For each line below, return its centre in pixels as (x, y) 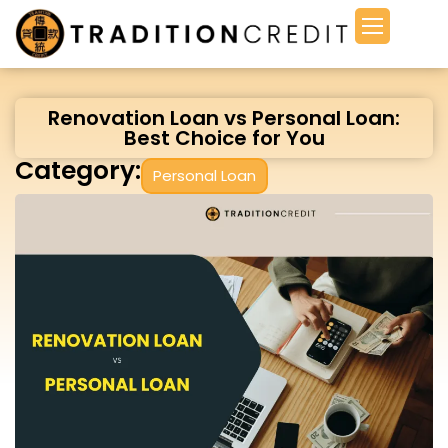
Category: (78, 170)
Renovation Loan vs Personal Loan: (224, 117)
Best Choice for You (224, 137)
